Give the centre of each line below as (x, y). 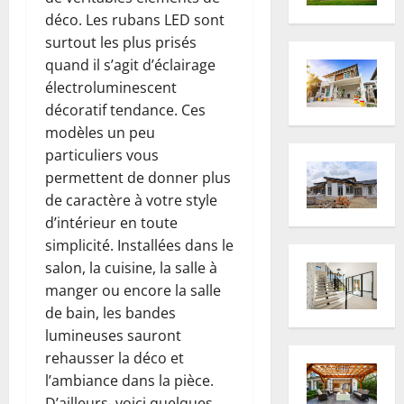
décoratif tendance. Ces (125, 110)
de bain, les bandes (110, 312)
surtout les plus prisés (121, 42)
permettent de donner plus (138, 177)
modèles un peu (100, 132)
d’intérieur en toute (111, 222)
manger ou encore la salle (133, 290)
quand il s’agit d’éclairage (130, 64)
